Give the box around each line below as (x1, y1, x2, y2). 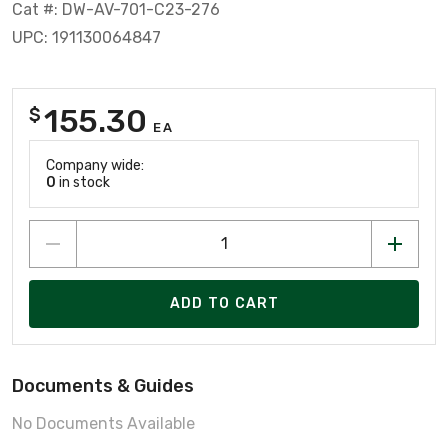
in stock (56, 173, 110, 191)
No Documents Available (12, 413, 195, 433)
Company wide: (46, 156, 144, 174)
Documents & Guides (12, 374, 194, 397)
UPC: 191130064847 (12, 27, 161, 47)
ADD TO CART (169, 295, 280, 313)
